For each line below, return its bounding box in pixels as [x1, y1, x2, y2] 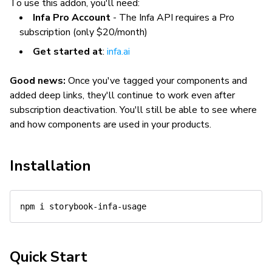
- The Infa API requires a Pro [110, 11, 234, 24]
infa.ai [107, 45, 130, 58]
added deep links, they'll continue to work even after [10, 89, 235, 102]
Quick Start [10, 247, 87, 267]
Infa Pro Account [33, 11, 110, 24]
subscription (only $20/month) [19, 25, 148, 39]
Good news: [10, 74, 66, 87]
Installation [10, 156, 91, 175]
